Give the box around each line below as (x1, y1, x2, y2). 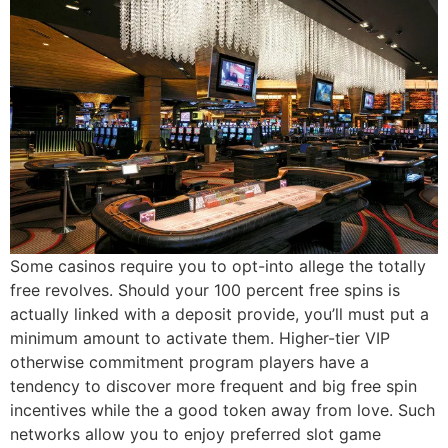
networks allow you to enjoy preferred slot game (10, 423, 381, 444)
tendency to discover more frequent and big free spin (10, 375, 417, 396)
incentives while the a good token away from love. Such (10, 399, 435, 420)
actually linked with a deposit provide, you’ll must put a (10, 303, 429, 324)
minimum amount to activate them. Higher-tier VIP (10, 327, 390, 348)
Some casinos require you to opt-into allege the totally (10, 255, 426, 276)
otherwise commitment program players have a (10, 351, 369, 372)
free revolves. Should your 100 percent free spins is (10, 279, 400, 300)
